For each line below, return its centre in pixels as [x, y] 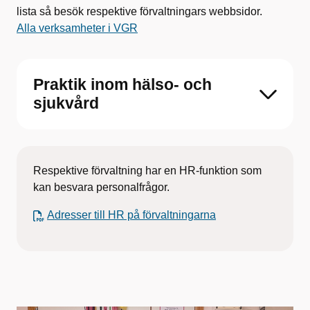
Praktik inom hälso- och [122, 84]
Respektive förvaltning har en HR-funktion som [147, 171]
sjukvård [66, 103]
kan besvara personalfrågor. [101, 187]
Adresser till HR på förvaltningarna [131, 215]
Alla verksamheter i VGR [77, 28]
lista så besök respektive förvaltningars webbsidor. [139, 11]
